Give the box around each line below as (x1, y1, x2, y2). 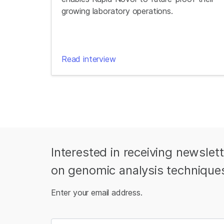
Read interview (61, 54, 116, 64)
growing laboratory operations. (61, 6, 173, 16)
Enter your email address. (51, 187, 142, 197)
